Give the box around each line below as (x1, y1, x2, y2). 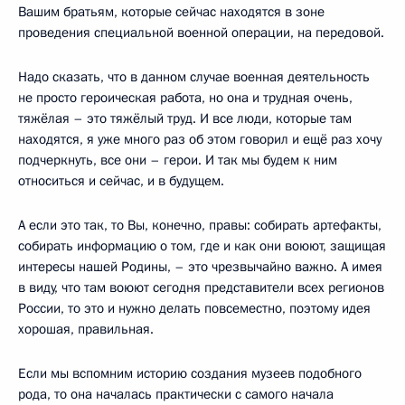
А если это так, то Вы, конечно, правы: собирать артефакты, (18, 215, 381, 234)
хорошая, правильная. (18, 319, 154, 338)
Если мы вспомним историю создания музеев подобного (18, 363, 362, 382)
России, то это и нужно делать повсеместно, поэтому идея (18, 298, 371, 317)
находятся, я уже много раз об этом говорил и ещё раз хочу (18, 129, 381, 148)
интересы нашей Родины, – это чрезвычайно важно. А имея (18, 257, 382, 276)
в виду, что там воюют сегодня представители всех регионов (18, 278, 384, 297)
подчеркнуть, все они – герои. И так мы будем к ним (18, 150, 337, 169)
